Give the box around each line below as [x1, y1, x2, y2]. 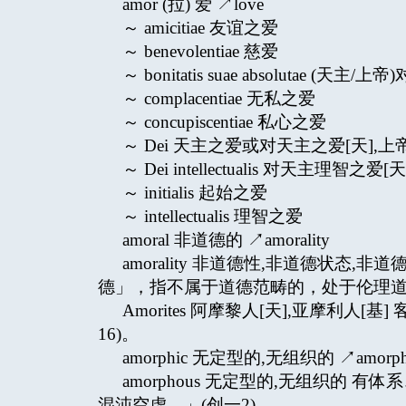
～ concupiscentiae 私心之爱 [121, 112, 326, 131]
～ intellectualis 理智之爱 [121, 207, 303, 226]
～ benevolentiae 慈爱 [121, 42, 278, 61]
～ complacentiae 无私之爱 [121, 89, 315, 108]
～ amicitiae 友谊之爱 [121, 18, 278, 37]
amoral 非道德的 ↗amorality [121, 230, 330, 249]
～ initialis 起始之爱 [121, 183, 267, 202]
